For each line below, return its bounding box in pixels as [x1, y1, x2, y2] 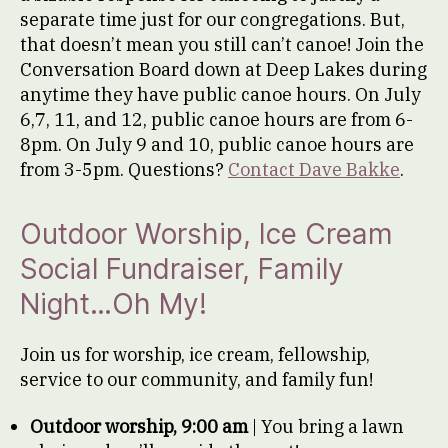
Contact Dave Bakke [228, 157, 400, 181]
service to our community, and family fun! [20, 367, 373, 391]
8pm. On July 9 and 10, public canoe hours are [20, 132, 414, 156]
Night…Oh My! [20, 286, 207, 321]
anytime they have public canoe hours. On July [20, 82, 421, 106]
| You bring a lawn [252, 415, 404, 438]
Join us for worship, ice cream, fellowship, [20, 342, 370, 366]
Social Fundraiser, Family [20, 251, 344, 286]
